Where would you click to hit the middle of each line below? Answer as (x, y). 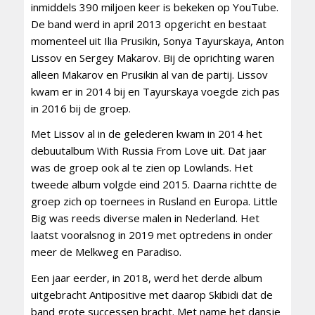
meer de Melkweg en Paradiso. (106, 252)
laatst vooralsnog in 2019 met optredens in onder (152, 235)
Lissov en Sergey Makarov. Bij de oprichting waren (152, 57)
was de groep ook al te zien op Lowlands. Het (142, 168)
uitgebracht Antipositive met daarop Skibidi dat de (152, 295)
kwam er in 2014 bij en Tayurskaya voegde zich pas (155, 91)
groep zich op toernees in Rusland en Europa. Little (154, 201)
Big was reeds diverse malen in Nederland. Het (145, 218)
